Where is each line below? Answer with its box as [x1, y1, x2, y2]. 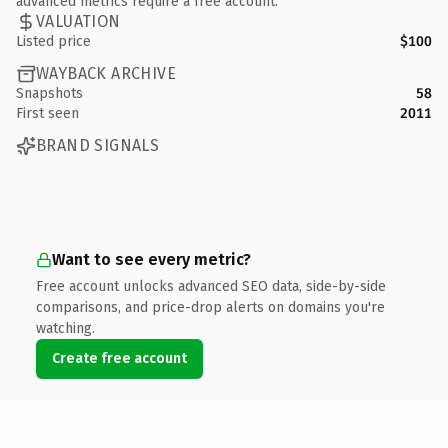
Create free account [52, 349, 187, 367]
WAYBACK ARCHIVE [36, 64, 176, 83]
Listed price [16, 32, 91, 50]
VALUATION [36, 12, 121, 31]
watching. [36, 319, 95, 337]
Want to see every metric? [52, 249, 251, 269]
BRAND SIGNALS [36, 136, 160, 155]
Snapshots [16, 84, 83, 102]
